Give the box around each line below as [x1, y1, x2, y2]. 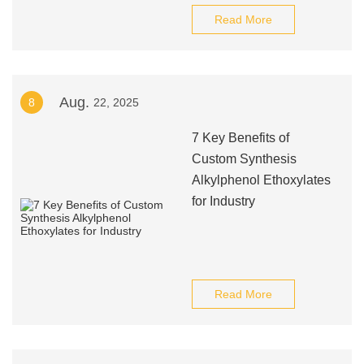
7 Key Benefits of [191, 131, 289, 145]
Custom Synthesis [191, 152, 297, 166]
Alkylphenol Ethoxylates [191, 173, 331, 187]
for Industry [191, 194, 255, 208]
